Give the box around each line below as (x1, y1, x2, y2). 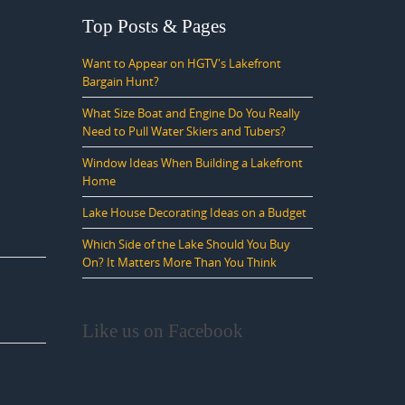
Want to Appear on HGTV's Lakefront (82, 55, 281, 71)
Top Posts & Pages (82, 15, 226, 37)
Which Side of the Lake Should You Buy (82, 236, 290, 252)
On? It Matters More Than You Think (82, 254, 277, 270)
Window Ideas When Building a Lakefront (82, 155, 303, 171)
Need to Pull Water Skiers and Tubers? (82, 123, 286, 139)
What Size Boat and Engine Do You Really (82, 105, 300, 121)
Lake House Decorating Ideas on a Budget (82, 204, 306, 221)
